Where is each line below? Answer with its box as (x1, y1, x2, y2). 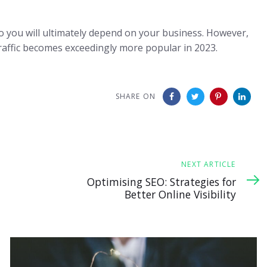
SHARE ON (115, 91, 156, 102)
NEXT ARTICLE (181, 159, 236, 169)
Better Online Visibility (124, 187, 236, 201)
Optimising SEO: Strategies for (86, 174, 236, 189)
